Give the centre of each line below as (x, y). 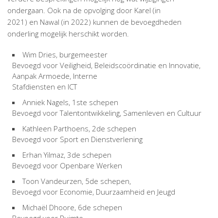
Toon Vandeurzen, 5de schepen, (77, 181)
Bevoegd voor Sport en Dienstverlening (77, 139)
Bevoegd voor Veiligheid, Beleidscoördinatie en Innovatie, (106, 65)
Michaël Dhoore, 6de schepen (72, 207)
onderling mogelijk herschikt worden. (68, 33)
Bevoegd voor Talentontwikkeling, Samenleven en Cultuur (107, 113)
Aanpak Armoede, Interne (55, 76)
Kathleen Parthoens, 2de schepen (79, 128)
